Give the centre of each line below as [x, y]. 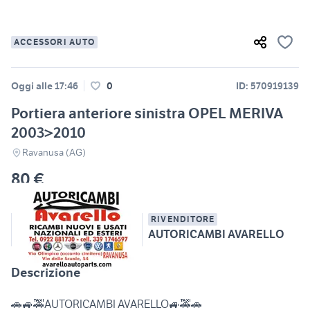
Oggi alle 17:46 [45, 86]
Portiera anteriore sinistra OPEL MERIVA [147, 113]
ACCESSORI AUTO [54, 42]
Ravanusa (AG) [54, 153]
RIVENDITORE [183, 219]
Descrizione [46, 273]
